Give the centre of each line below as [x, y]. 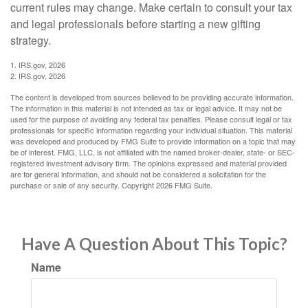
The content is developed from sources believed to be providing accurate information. [152, 97]
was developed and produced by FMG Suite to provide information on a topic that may [153, 141]
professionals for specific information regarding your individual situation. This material [151, 130]
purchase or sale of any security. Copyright [83, 185]
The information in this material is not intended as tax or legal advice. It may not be [146, 108]
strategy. [31, 41]
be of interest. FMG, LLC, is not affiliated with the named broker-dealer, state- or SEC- [153, 152]
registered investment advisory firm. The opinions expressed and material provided [148, 163]
